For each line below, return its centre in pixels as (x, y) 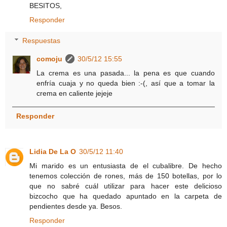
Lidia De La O (53, 152)
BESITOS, (46, 5)
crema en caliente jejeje (75, 93)
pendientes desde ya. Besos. (76, 206)
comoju (50, 59)
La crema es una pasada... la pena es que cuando (126, 73)
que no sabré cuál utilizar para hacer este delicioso (126, 186)
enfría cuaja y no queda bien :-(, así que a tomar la (126, 83)
